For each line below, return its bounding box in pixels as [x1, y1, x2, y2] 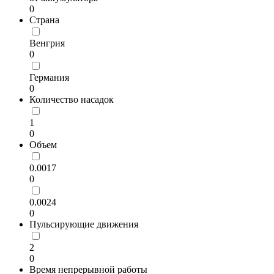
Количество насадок [29, 94, 114, 105]
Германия [29, 72, 69, 83]
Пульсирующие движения [29, 219, 138, 229]
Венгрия [29, 38, 65, 48]
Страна [29, 15, 59, 25]
